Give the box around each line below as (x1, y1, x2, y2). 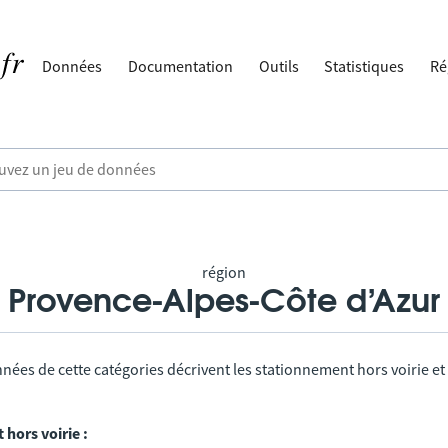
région (202, 262, 246, 282)
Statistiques (324, 56, 405, 76)
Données (42, 56, 103, 76)
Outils (258, 56, 299, 76)
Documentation (128, 56, 234, 76)
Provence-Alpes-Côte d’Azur (7, 286, 441, 318)
